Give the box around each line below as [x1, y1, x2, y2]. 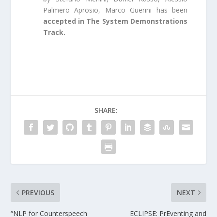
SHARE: [94, 106, 118, 115]
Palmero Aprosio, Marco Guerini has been [43, 5, 188, 15]
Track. [43, 27, 65, 37]
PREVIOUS [22, 188, 55, 198]
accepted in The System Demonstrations [43, 16, 188, 26]
